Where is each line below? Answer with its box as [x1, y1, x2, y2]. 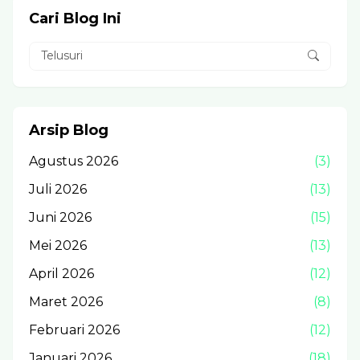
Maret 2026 [29, 293, 103, 309]
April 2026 [29, 265, 94, 281]
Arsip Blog [29, 121, 108, 139]
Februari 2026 [29, 321, 120, 337]
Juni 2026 [29, 209, 92, 225]
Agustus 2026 [29, 153, 118, 169]
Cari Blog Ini [29, 9, 121, 27]
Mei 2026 [29, 237, 87, 253]
